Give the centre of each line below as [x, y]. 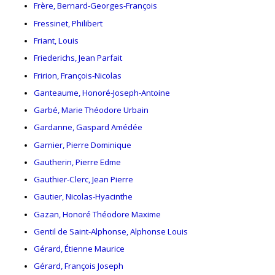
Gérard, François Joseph [79, 266]
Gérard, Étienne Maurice [79, 249]
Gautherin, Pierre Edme [77, 162]
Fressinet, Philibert [68, 23]
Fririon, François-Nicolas [78, 75]
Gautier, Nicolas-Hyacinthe [83, 197]
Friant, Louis [56, 40]
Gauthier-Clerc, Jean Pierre [83, 180]
